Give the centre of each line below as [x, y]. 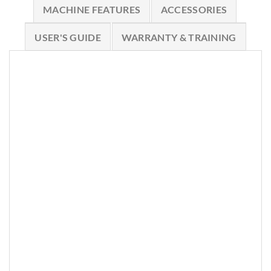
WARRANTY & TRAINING [179, 38]
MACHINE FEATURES [92, 10]
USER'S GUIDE [68, 38]
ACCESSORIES [194, 10]
